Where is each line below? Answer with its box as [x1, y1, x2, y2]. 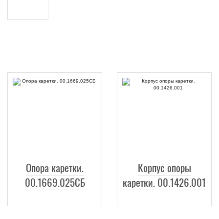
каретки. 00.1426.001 [123, 174, 206, 190]
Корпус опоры [137, 159, 191, 175]
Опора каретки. [26, 159, 84, 175]
